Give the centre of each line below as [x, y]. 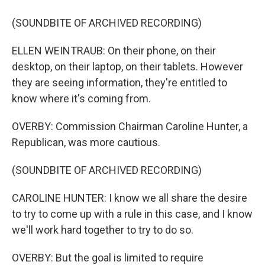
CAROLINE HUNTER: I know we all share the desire [130, 198]
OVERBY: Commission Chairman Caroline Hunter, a [130, 127]
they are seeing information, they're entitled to [119, 83]
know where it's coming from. [81, 99]
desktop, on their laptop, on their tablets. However [127, 67]
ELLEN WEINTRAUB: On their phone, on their [114, 51]
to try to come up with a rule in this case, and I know [132, 214]
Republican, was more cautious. [86, 143]
